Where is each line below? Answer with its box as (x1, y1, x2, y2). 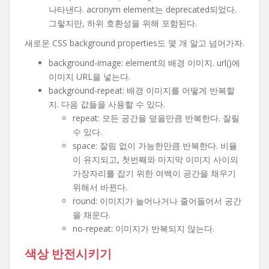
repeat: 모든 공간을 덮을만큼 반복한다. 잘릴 (73, 112, 240, 124)
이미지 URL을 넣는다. (49, 71, 130, 82)
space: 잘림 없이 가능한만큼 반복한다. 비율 (73, 140, 237, 151)
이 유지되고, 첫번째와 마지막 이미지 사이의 (73, 154, 238, 165)
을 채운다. (73, 209, 110, 220)
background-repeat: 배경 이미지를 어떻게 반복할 (49, 85, 235, 96)
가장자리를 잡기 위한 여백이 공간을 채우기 (73, 168, 236, 179)
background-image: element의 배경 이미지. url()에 (49, 57, 240, 68)
